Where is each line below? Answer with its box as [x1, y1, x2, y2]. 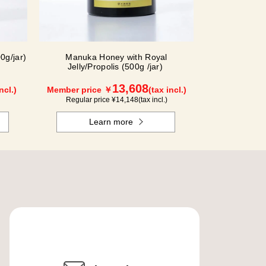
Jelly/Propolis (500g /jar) [67, 62, 166, 72]
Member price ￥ [46, 85, 112, 95]
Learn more [89, 117, 134, 127]
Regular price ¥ [65, 96, 116, 104]
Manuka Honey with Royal [65, 52, 167, 62]
